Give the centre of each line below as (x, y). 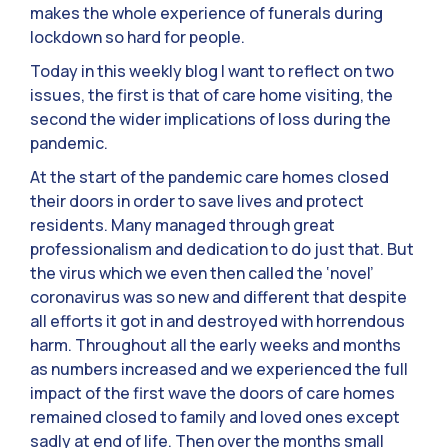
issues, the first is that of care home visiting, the (211, 94)
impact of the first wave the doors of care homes (212, 392)
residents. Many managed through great (182, 224)
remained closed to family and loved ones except (215, 416)
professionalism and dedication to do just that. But (222, 248)
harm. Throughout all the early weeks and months (215, 344)
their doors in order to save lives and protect (197, 200)
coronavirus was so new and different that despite (218, 296)
